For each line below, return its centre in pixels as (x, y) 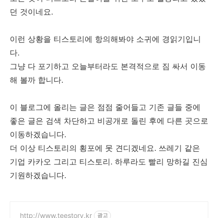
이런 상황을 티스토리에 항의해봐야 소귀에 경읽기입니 (105, 39)
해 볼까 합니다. (38, 80)
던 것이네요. (33, 11)
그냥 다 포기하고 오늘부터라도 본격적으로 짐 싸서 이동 (108, 66)
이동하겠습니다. (39, 134)
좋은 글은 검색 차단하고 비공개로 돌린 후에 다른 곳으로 (109, 120)
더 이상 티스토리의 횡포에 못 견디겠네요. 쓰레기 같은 (105, 148)
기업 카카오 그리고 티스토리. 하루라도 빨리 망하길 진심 (109, 161)
